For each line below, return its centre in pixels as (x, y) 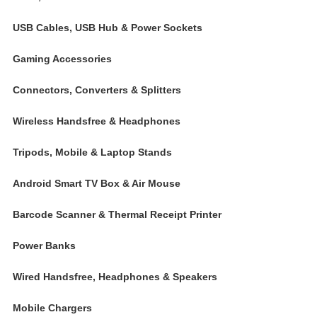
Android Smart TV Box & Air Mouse (97, 183)
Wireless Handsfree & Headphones (97, 121)
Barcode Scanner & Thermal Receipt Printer (117, 214)
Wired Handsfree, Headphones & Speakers (115, 277)
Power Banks (44, 246)
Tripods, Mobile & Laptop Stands (92, 152)
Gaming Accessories (62, 59)
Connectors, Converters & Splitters (97, 90)
